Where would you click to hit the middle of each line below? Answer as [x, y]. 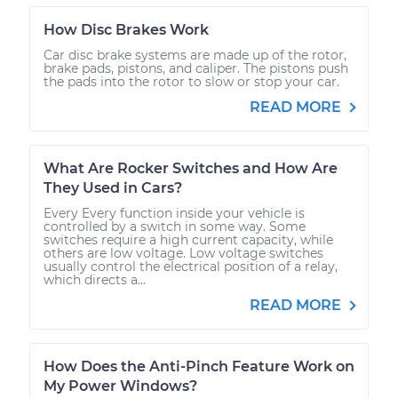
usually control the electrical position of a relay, [191, 266]
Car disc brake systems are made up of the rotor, [195, 55]
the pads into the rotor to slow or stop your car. [191, 81]
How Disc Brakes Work [126, 29]
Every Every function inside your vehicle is [174, 213]
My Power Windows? [120, 386]
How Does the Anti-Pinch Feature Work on [199, 366]
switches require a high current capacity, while [188, 239]
